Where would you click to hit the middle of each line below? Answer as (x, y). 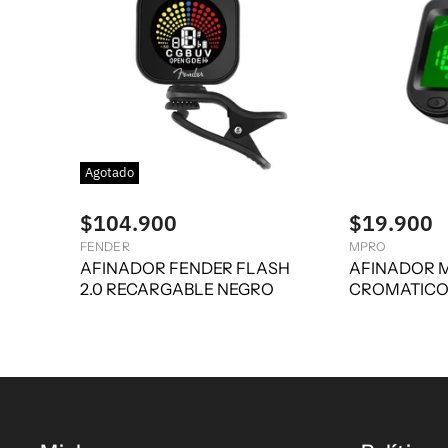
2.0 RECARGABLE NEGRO (177, 288)
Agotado (109, 173)
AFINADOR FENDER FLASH (185, 267)
